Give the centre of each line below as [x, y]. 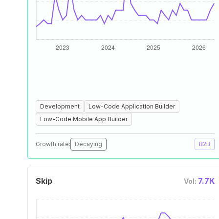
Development [60, 106]
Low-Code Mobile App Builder [84, 119]
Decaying [88, 144]
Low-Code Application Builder [132, 106]
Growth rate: [53, 144]
